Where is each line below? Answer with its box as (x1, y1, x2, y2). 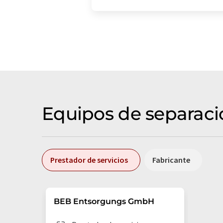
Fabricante (152, 155, 190, 165)
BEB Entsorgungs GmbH (54, 197, 154, 206)
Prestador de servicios (50, 155, 128, 165)
